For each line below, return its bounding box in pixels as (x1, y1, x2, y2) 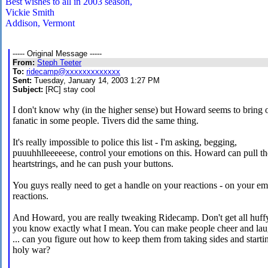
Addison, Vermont (5, 18, 75, 29)
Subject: (13, 85, 43, 95)
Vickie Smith (5, 7, 54, 18)
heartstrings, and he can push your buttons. (13, 159, 173, 169)
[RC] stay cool (43, 85, 95, 95)
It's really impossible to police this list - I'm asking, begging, (13, 137, 237, 148)
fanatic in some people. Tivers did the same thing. (13, 115, 199, 126)
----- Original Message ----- (13, 49, 102, 59)
